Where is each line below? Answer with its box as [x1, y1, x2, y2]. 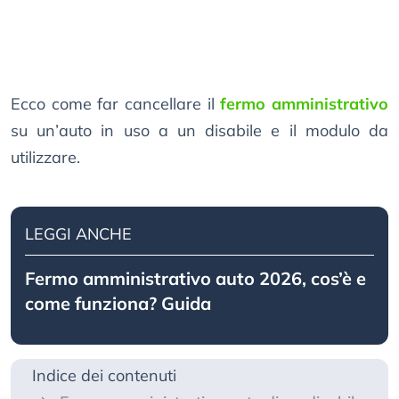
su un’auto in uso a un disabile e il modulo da [11, 120, 388, 142]
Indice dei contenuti [32, 365, 176, 387]
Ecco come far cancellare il [11, 94, 221, 115]
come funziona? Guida [25, 292, 211, 315]
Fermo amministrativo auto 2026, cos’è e [25, 267, 366, 290]
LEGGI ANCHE [25, 224, 132, 245]
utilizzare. [11, 147, 80, 168]
